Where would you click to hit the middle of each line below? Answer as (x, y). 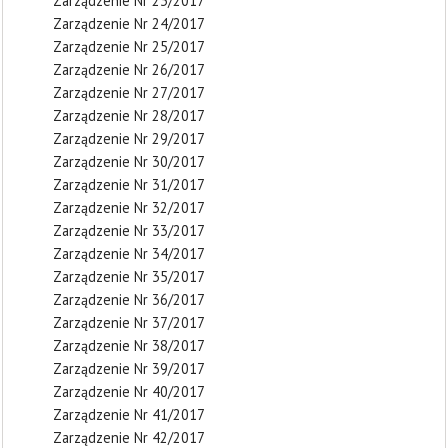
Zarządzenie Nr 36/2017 (129, 299)
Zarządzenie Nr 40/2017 (129, 391)
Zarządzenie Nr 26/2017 (129, 69)
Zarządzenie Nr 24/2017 (129, 23)
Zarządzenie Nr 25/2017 (129, 46)
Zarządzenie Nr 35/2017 (129, 276)
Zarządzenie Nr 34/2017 (129, 253)
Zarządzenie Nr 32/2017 (129, 207)
